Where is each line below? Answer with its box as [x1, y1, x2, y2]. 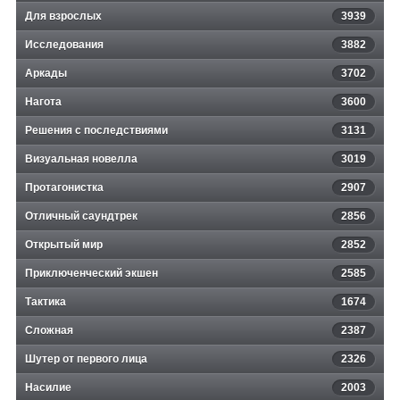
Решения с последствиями [25, 123, 168, 137]
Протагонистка [25, 180, 104, 194]
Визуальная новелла [25, 152, 137, 165]
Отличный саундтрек [25, 209, 137, 222]
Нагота [25, 95, 62, 108]
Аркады [25, 66, 67, 79]
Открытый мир [25, 237, 103, 251]
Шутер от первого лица [25, 352, 147, 365]
